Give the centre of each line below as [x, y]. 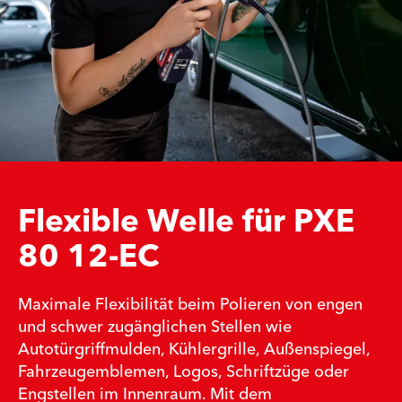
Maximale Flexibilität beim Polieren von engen [190, 304]
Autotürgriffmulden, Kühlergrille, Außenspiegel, [194, 349]
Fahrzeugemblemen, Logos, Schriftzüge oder [184, 371]
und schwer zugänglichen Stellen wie [155, 327]
